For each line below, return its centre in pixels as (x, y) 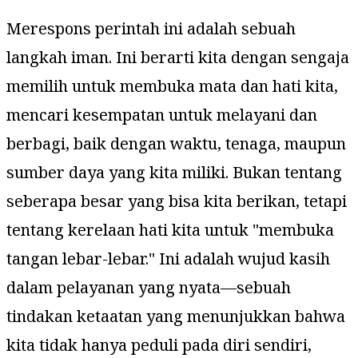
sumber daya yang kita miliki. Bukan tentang (174, 172)
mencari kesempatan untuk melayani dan (162, 114)
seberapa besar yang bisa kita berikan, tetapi (177, 201)
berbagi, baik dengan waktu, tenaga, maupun (176, 143)
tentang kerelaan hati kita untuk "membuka (170, 229)
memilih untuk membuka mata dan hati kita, (172, 86)
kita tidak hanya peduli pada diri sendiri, (159, 344)
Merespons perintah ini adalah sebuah (151, 28)
